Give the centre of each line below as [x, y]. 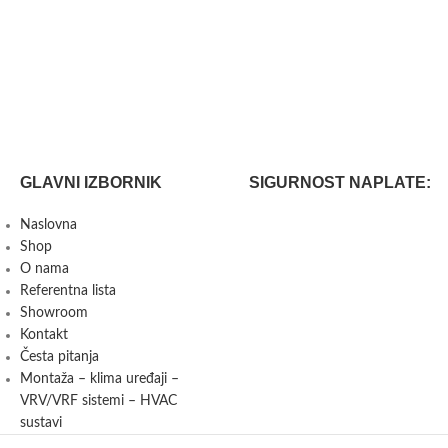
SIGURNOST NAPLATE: [340, 182]
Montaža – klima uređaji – [99, 379]
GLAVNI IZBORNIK [91, 182]
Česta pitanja [59, 357]
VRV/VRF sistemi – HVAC [98, 401]
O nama [44, 269]
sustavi [41, 423]
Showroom [54, 313]
